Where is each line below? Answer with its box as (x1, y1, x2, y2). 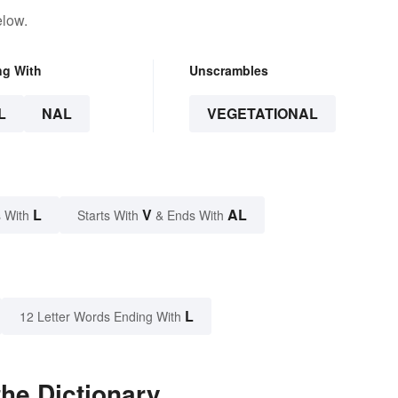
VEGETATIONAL (206, 102, 318, 123)
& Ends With (152, 205, 227, 224)
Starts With (77, 205, 142, 224)
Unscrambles (188, 60, 268, 79)
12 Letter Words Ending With (20, 306, 181, 325)
